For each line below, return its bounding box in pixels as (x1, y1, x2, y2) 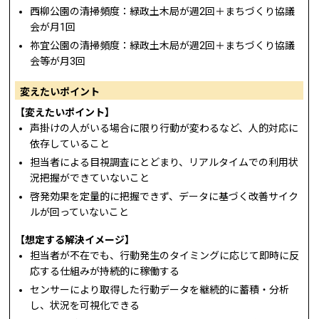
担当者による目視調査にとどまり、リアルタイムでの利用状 (30, 156, 299, 168)
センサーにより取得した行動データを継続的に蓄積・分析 (30, 283, 290, 296)
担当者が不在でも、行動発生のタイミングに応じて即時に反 (30, 249, 300, 261)
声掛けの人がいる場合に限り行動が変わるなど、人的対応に (30, 122, 299, 134)
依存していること (30, 137, 110, 150)
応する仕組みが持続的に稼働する (30, 265, 180, 277)
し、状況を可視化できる (30, 299, 140, 311)
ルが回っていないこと (30, 206, 130, 218)
